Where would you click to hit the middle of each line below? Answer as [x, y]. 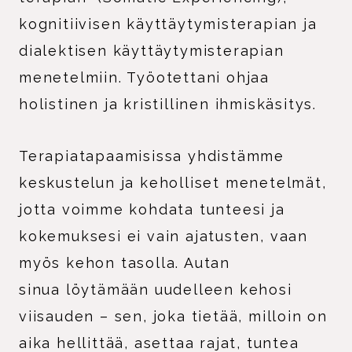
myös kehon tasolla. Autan [125, 262]
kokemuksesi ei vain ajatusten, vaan [163, 236]
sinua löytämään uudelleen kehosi [156, 289]
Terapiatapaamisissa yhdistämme [152, 156]
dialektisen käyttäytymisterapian [152, 50]
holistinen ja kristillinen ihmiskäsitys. [168, 104]
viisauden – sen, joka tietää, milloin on [173, 316]
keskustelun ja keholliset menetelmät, [173, 182]
